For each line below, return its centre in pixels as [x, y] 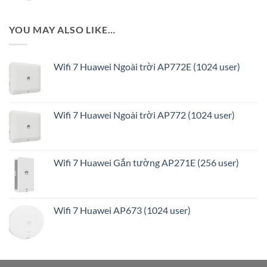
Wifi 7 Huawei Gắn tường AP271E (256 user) [146, 162]
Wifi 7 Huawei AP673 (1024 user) [122, 210]
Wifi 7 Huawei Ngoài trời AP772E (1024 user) [147, 66]
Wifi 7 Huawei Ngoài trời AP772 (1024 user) [144, 114]
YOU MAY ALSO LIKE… [62, 30]
